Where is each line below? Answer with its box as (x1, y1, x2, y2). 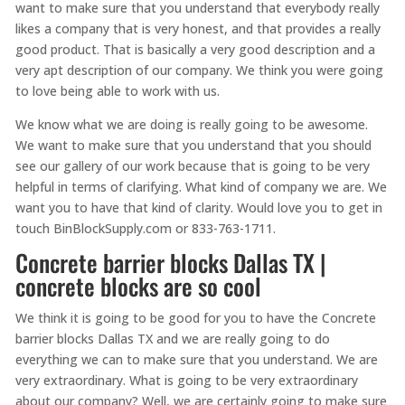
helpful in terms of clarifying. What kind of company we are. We (14, 177, 387, 195)
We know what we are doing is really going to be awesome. (14, 115, 368, 133)
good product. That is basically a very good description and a (14, 40, 375, 58)
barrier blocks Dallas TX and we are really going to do (14, 329, 330, 347)
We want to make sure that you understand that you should (14, 136, 372, 154)
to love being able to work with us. (14, 81, 220, 99)
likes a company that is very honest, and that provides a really (14, 19, 381, 37)
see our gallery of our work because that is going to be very (14, 156, 370, 174)
